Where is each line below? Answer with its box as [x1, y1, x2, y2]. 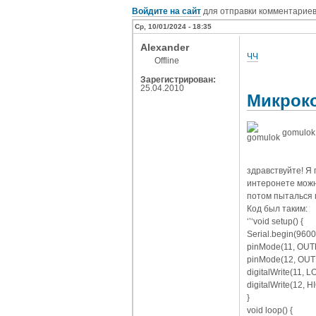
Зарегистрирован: [140, 74, 216, 85]
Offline [154, 55, 179, 66]
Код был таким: [247, 203, 308, 214]
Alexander [140, 41, 189, 53]
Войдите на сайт [132, 6, 201, 16]
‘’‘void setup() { [247, 216, 303, 226]
